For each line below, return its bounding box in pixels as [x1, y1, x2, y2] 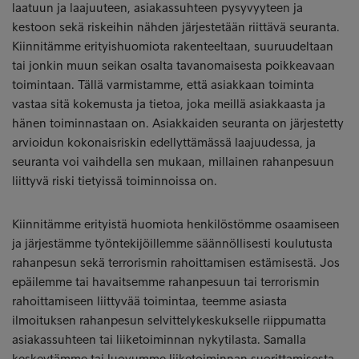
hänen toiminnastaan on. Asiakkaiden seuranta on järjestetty [12, 115, 344, 131]
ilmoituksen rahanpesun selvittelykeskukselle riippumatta [12, 313, 326, 328]
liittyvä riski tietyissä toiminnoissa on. [12, 173, 217, 188]
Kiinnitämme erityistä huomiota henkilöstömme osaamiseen [12, 216, 340, 232]
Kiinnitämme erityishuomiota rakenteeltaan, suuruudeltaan [12, 38, 333, 54]
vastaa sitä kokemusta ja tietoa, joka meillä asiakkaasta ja [12, 96, 325, 111]
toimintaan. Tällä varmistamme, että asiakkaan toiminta [12, 77, 314, 92]
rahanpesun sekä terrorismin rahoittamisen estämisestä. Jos [12, 255, 340, 270]
